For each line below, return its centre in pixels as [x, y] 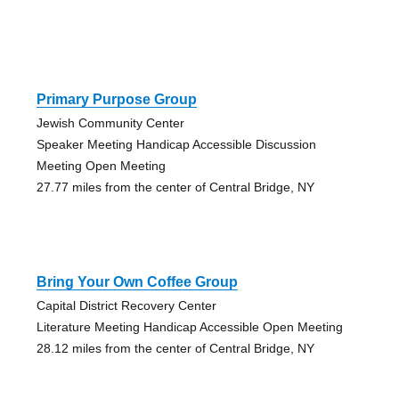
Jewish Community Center [110, 122]
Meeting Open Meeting [101, 165]
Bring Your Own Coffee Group [137, 281]
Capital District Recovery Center [126, 305]
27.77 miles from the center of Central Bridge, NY [175, 187]
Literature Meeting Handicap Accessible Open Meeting [189, 326]
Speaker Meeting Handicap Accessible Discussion [176, 144]
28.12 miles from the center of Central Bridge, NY [175, 348]
